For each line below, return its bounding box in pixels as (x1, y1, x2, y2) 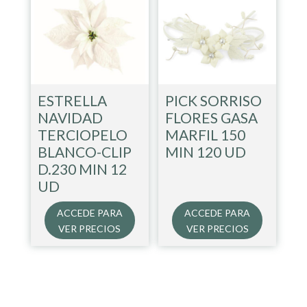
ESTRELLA (37, 91, 107, 109)
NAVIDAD (37, 108, 103, 126)
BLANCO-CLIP (37, 143, 132, 160)
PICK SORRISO (165, 91, 262, 109)
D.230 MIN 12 (37, 160, 127, 177)
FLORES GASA (165, 108, 258, 126)
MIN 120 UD (165, 143, 247, 160)
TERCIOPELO (37, 125, 127, 143)
